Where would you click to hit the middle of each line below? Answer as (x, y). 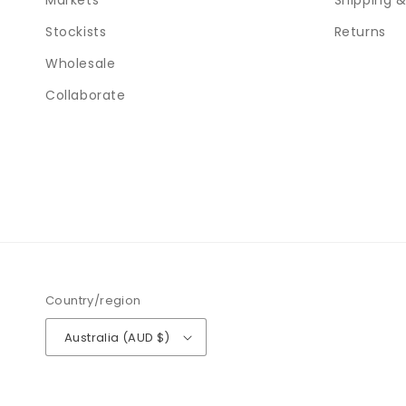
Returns (360, 32)
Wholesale (81, 63)
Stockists (76, 32)
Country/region (93, 300)
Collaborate (86, 95)
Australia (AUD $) (117, 337)
